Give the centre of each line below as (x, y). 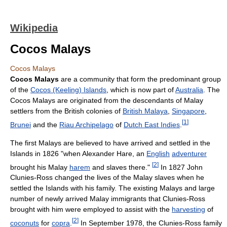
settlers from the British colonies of (66, 111)
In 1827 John (181, 167)
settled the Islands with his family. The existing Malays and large (112, 188)
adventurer (189, 153)
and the (45, 124)
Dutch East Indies (152, 124)
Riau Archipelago (86, 124)
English (158, 153)
